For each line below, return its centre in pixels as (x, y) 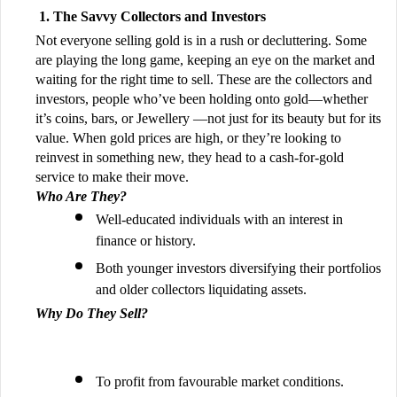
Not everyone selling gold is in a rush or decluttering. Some (201, 40)
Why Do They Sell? (92, 313)
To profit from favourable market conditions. (222, 381)
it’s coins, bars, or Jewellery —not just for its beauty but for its (208, 118)
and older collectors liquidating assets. (203, 289)
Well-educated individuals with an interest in (219, 219)
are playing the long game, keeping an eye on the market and (205, 59)
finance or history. (148, 240)
